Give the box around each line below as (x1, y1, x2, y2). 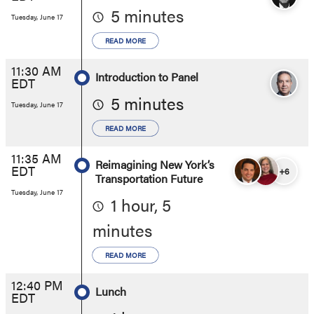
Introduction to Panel (95, 68, 198, 85)
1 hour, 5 (111, 192, 171, 217)
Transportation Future (95, 170, 203, 186)
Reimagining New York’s (95, 156, 214, 172)
